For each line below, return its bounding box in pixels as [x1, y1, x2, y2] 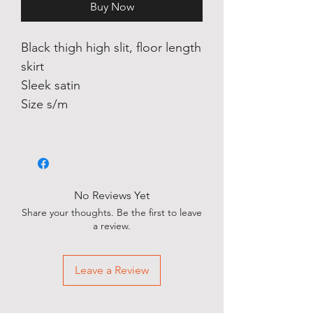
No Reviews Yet [74, 189, 150, 202]
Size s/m [21, 96, 68, 112]
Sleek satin [21, 78, 84, 93]
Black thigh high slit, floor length [21, 40, 201, 55]
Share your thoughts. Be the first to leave [22, 206, 202, 219]
